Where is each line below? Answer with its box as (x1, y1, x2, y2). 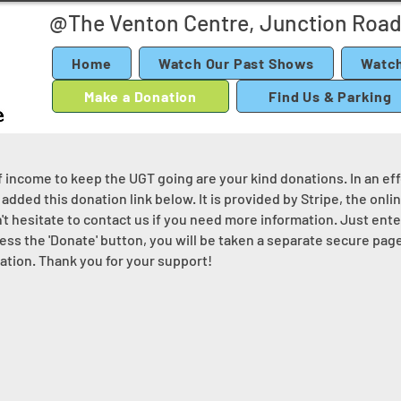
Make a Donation (84, 88, 198, 105)
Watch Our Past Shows (158, 55, 314, 72)
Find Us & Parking (269, 88, 392, 105)
